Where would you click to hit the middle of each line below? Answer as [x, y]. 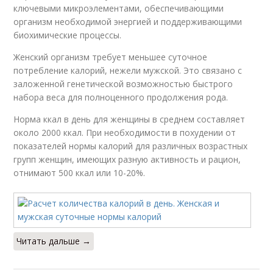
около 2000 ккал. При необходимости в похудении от [125, 133]
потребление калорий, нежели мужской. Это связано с [128, 70]
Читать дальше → [54, 241]
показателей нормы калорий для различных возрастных [131, 146]
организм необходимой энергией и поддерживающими [128, 22]
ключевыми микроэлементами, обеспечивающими [119, 8]
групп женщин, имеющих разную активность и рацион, [127, 159]
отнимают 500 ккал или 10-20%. [80, 173]
